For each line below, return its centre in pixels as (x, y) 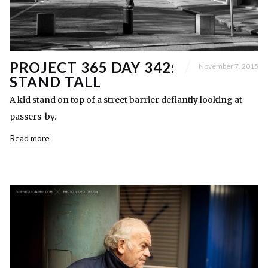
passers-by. (33, 116)
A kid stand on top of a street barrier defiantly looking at (126, 100)
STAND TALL (55, 81)
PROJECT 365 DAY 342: (92, 67)
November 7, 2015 (229, 66)
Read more (30, 138)
